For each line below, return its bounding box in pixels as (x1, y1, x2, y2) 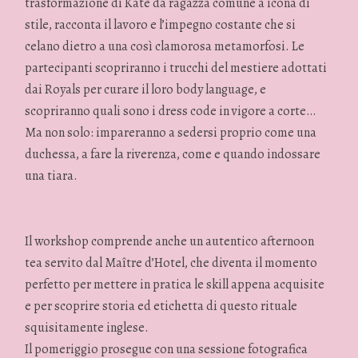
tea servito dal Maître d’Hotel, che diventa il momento (25, 253, 318, 272)
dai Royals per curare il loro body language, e (25, 81, 267, 99)
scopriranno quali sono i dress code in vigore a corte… (25, 102, 316, 121)
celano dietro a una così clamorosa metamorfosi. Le (25, 38, 305, 56)
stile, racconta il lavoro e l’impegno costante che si (25, 16, 296, 34)
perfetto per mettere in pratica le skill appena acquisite (25, 275, 325, 293)
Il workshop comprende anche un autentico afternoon (25, 232, 315, 250)
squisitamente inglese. (25, 318, 149, 336)
